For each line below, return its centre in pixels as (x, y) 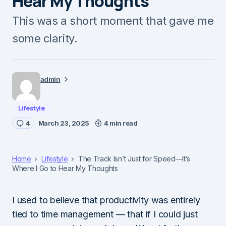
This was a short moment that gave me (113, 20)
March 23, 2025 (64, 123)
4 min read (121, 123)
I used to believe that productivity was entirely (106, 200)
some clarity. (45, 38)
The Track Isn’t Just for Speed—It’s (133, 158)
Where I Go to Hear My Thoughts (65, 168)
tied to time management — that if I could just (105, 214)
